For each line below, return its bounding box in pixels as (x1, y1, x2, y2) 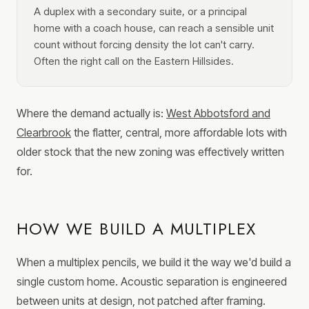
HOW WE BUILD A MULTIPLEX (17, 217, 257, 241)
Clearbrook (17, 126, 71, 140)
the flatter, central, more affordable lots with (74, 126, 287, 140)
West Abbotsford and (166, 106, 270, 121)
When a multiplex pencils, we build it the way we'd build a (17, 255, 291, 270)
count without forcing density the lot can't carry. (34, 38, 255, 52)
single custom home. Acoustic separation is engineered (17, 275, 287, 289)
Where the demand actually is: (17, 106, 163, 121)
